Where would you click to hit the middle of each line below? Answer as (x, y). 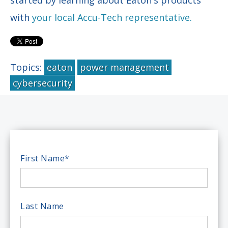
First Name (42, 158)
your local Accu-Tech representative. (113, 17)
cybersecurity (42, 83)
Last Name (42, 206)
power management (124, 67)
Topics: (27, 67)
